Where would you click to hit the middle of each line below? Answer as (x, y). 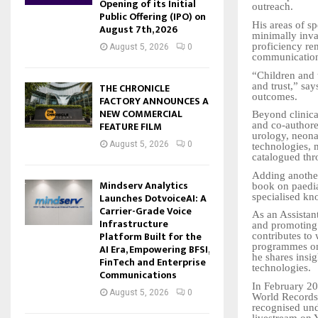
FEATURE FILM (131, 127)
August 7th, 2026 (138, 30)
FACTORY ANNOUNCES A (154, 102)
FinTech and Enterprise (153, 263)
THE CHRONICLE (135, 89)
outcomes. (275, 96)
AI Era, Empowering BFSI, (154, 250)
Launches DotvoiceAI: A (153, 199)
